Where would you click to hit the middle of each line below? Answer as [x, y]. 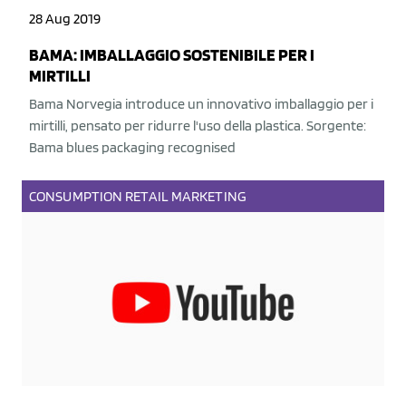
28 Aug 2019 [65, 19]
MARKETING [208, 196]
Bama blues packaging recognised [132, 147]
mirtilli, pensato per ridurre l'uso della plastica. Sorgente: [198, 126]
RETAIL [147, 196]
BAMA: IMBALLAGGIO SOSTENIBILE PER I [172, 55]
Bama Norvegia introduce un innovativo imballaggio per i [201, 104]
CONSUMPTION [76, 196]
